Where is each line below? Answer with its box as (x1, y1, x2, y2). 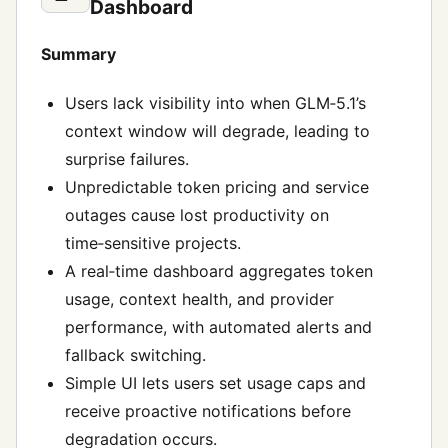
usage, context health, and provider (65, 289, 334, 310)
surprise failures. (65, 149, 189, 170)
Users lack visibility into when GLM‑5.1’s (65, 93, 366, 114)
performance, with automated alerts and (65, 317, 372, 338)
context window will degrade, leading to (65, 121, 370, 142)
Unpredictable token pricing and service (65, 177, 369, 198)
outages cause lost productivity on (65, 205, 329, 226)
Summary (41, 43, 116, 64)
